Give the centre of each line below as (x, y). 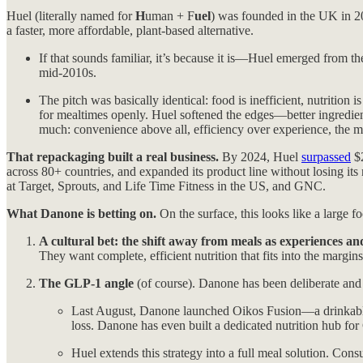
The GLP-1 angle (86, 284)
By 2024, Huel (260, 157)
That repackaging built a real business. (113, 157)
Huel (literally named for (71, 16)
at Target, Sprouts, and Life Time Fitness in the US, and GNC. (166, 186)
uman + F (170, 16)
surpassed (326, 157)
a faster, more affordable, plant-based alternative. (130, 31)
